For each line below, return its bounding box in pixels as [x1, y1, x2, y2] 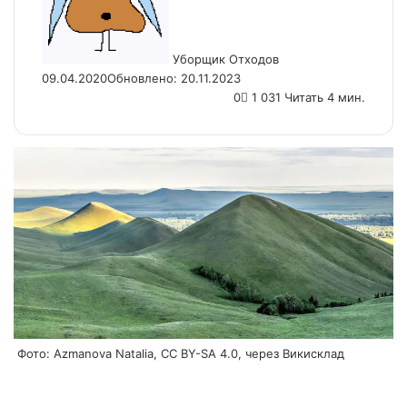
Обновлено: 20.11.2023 [107, 71, 241, 86]
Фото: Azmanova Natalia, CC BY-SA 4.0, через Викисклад [14, 345, 344, 361]
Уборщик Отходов [173, 52, 279, 67]
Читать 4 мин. [281, 90, 365, 105]
